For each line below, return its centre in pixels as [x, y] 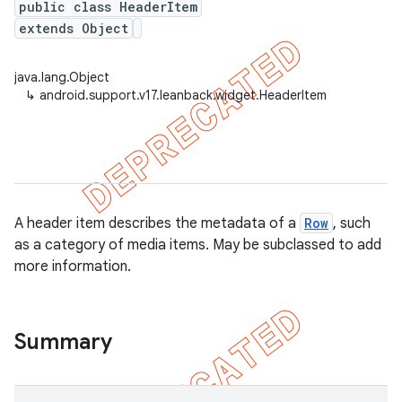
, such [352, 223]
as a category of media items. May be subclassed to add [198, 245]
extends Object [74, 28]
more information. [73, 267]
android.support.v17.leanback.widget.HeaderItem [183, 95]
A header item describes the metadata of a [157, 223]
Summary [63, 342]
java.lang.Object [62, 77]
